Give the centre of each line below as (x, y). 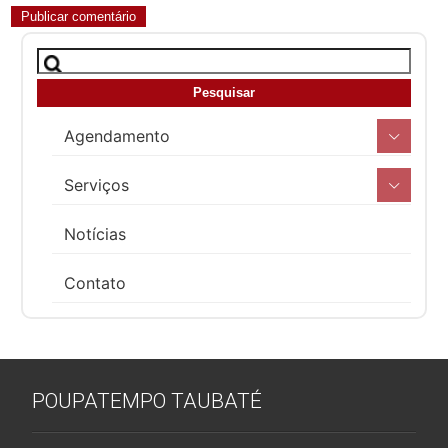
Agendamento (117, 135)
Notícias (95, 233)
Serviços (97, 184)
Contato (95, 282)
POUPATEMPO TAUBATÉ (147, 400)
